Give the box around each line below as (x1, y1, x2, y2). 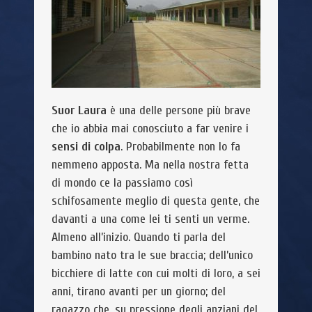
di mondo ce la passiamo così (52, 175, 193, 190)
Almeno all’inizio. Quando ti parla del (52, 230, 226, 244)
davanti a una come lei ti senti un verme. (52, 212, 249, 226)
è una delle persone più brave (107, 103, 251, 118)
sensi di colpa (52, 139, 120, 154)
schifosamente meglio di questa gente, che (52, 194, 260, 208)
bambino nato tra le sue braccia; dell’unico (52, 248, 253, 263)
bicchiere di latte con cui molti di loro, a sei (52, 266, 260, 281)
